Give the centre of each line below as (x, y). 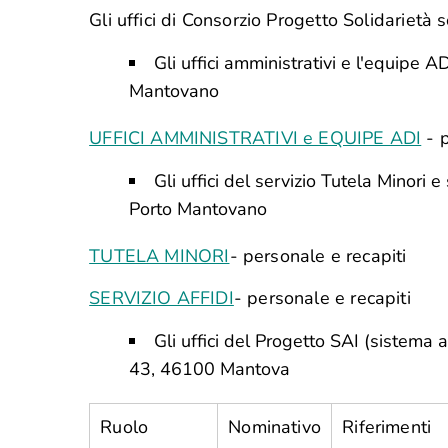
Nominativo (274, 427)
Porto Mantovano (198, 209)
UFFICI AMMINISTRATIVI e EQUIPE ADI (255, 138)
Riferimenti (387, 427)
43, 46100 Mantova (210, 369)
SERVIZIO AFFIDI (161, 298)
